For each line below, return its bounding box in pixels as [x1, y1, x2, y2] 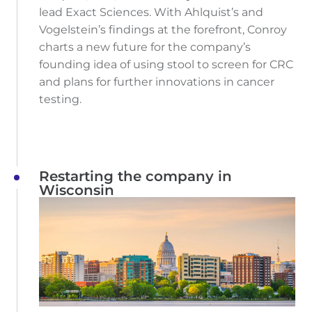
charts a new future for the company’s [39, 40, 251, 54]
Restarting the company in [39, 167, 232, 185]
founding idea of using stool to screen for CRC [39, 57, 293, 71]
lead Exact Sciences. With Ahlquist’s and [39, 5, 263, 19]
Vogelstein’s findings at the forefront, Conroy [39, 22, 287, 36]
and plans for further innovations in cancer [39, 75, 274, 88]
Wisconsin [39, 181, 114, 198]
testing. [39, 92, 81, 106]
